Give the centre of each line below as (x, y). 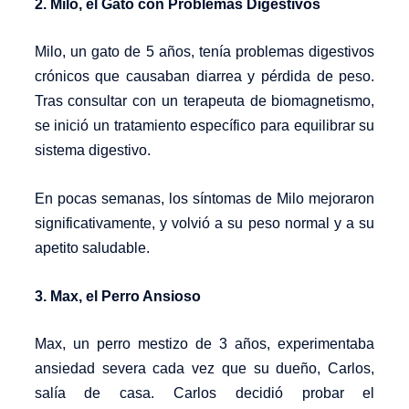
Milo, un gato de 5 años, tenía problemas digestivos (204, 52)
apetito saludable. (92, 248)
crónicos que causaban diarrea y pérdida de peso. (204, 77)
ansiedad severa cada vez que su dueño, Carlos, (204, 369)
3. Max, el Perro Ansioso (117, 296)
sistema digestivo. (92, 151)
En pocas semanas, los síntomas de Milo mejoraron (204, 199)
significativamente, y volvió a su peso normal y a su (204, 224)
